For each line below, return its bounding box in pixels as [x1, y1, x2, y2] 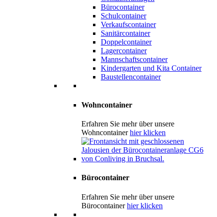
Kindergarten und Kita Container [101, 64, 201, 73]
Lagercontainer [101, 46, 147, 55]
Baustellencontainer [101, 73, 161, 81]
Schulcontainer [101, 12, 146, 20]
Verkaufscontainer [101, 20, 156, 29]
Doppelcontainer [101, 38, 152, 46]
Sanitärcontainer [101, 29, 150, 38]
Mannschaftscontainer [101, 55, 168, 64]
